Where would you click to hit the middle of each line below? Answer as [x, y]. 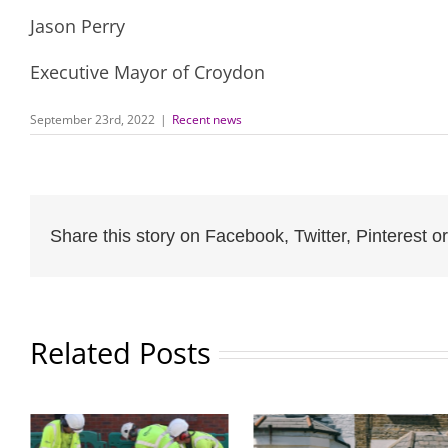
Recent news [207, 120]
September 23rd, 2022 [92, 120]
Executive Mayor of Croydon [147, 72]
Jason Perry [77, 26]
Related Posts [120, 353]
